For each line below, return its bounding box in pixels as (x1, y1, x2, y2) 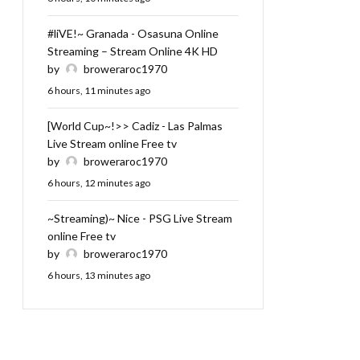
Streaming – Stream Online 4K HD (47, 44, 218, 59)
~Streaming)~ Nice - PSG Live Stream (47, 211, 232, 226)
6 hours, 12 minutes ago (47, 177, 150, 190)
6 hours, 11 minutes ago (47, 84, 150, 97)
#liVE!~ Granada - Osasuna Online (47, 27, 219, 41)
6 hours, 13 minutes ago (47, 269, 150, 282)
